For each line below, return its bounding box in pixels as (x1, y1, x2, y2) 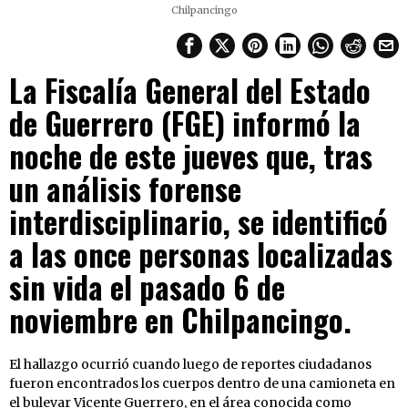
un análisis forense (9, 166, 241, 211)
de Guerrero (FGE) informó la (9, 100, 361, 146)
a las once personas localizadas (9, 231, 393, 277)
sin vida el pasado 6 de (9, 264, 285, 310)
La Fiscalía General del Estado (9, 67, 371, 113)
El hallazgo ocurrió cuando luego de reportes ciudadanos (9, 355, 372, 372)
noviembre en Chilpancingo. (9, 297, 352, 342)
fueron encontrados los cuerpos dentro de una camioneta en (9, 374, 395, 392)
